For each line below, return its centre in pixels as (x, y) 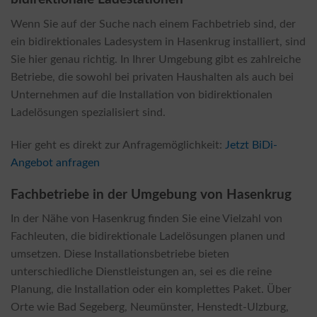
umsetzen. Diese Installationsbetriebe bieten (120, 254)
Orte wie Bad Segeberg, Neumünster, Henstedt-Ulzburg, (150, 307)
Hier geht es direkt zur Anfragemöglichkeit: (118, 145)
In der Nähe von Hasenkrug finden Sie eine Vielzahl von (146, 219)
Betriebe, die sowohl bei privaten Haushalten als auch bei (152, 77)
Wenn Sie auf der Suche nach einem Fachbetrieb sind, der (153, 24)
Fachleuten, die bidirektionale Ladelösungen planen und (148, 237)
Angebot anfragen (55, 162)
